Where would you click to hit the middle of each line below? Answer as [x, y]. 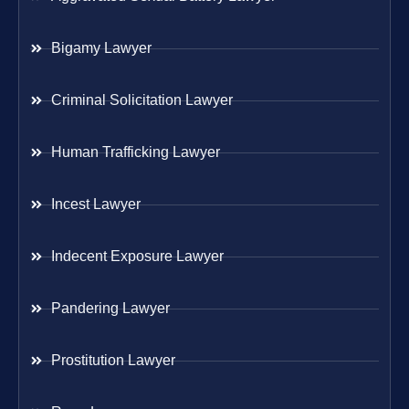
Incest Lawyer [95, 204]
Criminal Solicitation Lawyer [142, 100]
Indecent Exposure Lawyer [137, 257]
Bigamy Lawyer [101, 48]
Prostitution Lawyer [113, 361]
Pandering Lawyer [110, 309]
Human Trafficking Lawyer [135, 152]
